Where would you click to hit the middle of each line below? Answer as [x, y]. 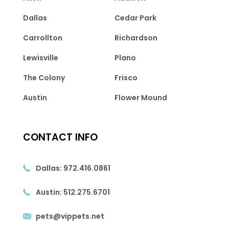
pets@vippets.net [70, 216]
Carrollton [42, 38]
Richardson [136, 38]
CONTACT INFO [60, 138]
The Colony [44, 78]
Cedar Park [135, 18]
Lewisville [40, 58]
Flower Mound [141, 98]
